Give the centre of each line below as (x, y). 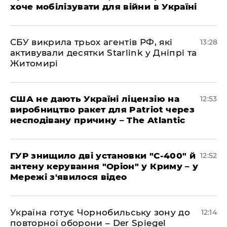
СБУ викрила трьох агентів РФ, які (91, 42)
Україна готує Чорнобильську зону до (100, 212)
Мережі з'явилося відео (69, 177)
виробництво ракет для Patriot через (102, 109)
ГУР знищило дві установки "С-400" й (103, 156)
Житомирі (34, 63)
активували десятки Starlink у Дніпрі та (104, 53)
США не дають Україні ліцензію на (95, 99)
